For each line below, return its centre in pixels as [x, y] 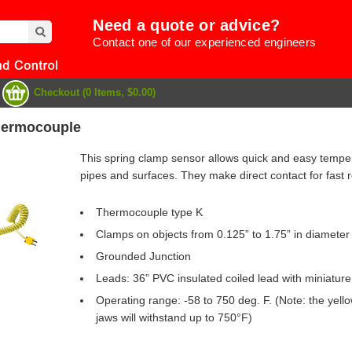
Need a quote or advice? [187, 25]
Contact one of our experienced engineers [205, 42]
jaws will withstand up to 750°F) [174, 318]
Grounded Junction [143, 257]
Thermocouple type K [149, 213]
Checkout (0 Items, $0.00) [94, 92]
